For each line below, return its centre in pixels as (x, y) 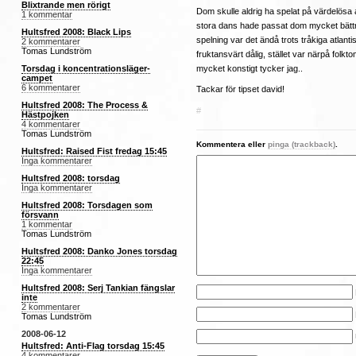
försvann (40, 215)
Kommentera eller (232, 144)
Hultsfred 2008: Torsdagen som (87, 205)
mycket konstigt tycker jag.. (250, 68)
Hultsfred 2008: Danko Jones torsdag (99, 252)
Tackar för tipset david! (240, 89)
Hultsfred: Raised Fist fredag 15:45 (94, 151)
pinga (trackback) (302, 144)
